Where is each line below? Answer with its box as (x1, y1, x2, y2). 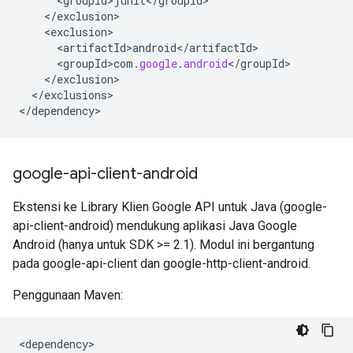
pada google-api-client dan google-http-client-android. (13, 256, 310, 271)
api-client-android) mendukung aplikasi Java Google (13, 218, 297, 233)
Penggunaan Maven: (13, 288, 123, 303)
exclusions (44, 87, 107, 102)
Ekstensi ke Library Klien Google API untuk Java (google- (13, 199, 327, 214)
